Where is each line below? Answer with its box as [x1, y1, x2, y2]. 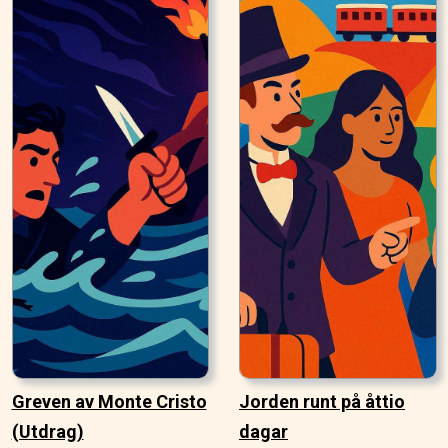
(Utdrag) [11, 421, 84, 443]
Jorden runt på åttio [239, 391, 405, 413]
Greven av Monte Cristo [11, 391, 207, 413]
